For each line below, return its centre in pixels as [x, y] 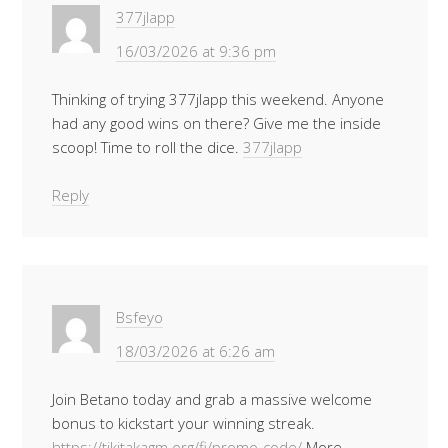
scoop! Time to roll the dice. [147, 147]
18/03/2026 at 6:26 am [195, 351]
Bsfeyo [139, 317]
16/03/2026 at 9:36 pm [196, 51]
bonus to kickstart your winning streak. [183, 423]
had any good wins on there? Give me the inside [216, 123]
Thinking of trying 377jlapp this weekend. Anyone [218, 99]
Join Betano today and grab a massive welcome [212, 399]
